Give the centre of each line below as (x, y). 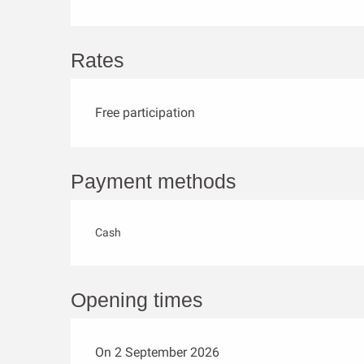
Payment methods (154, 181)
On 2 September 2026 (158, 352)
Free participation (145, 113)
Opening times (137, 300)
